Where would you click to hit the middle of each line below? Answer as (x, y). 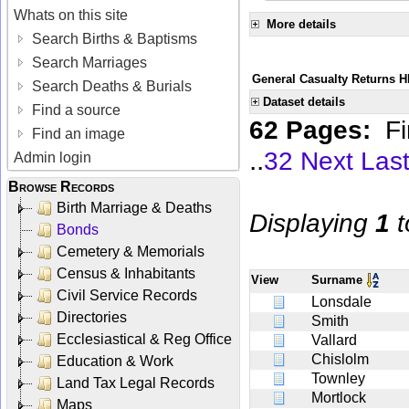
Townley (338, 378)
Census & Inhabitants (126, 273)
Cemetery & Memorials (131, 251)
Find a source (75, 110)
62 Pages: (317, 129)
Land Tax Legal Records (136, 383)
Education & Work (115, 361)
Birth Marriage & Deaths (134, 207)
